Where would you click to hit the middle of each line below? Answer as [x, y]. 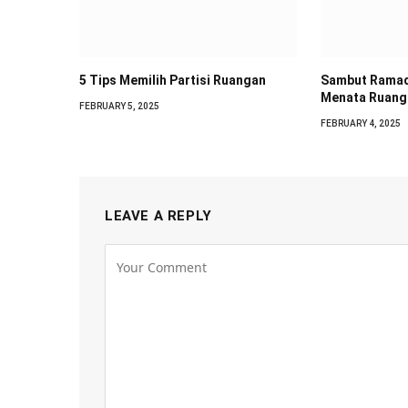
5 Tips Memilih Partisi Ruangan [173, 80]
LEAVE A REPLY [158, 215]
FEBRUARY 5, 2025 [119, 106]
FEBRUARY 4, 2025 [360, 123]
